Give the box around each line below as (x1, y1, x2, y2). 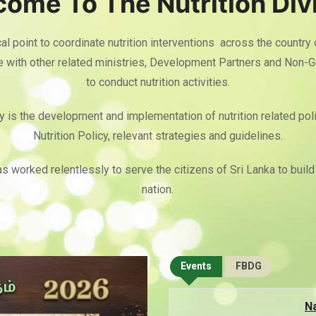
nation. (142, 183, 174, 196)
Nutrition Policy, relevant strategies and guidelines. (32, 129, 283, 142)
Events (181, 260, 212, 272)
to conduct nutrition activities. (85, 75, 230, 89)
